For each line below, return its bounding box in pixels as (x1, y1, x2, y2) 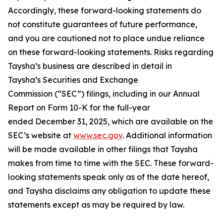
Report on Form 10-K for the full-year (8, 103, 150, 112)
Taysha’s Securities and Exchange (8, 75, 138, 85)
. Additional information (122, 130, 212, 140)
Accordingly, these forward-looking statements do (8, 5, 201, 15)
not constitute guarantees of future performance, (8, 19, 197, 29)
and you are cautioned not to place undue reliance (8, 33, 205, 43)
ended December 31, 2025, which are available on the (8, 116, 213, 126)
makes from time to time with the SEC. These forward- (8, 158, 214, 168)
